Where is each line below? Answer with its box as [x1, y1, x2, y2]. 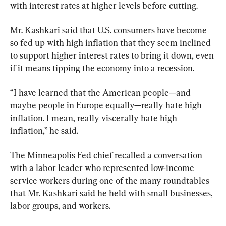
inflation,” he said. [10, 125, 78, 136]
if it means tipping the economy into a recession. [10, 62, 194, 73]
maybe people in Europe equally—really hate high [10, 99, 204, 110]
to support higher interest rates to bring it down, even [10, 49, 216, 61]
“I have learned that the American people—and [10, 87, 193, 98]
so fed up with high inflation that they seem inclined [10, 37, 213, 48]
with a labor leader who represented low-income [10, 162, 196, 173]
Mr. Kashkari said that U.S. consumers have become [10, 24, 209, 35]
